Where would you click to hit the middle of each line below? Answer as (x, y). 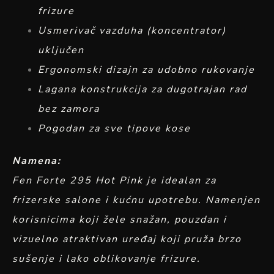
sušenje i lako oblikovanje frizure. (106, 259)
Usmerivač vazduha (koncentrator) (132, 31)
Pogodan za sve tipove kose (114, 129)
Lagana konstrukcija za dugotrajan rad (143, 90)
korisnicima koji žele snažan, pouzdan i (120, 220)
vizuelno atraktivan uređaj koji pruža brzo (127, 239)
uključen (61, 50)
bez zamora (69, 109)
